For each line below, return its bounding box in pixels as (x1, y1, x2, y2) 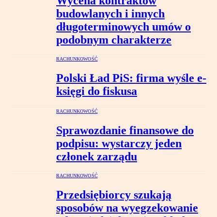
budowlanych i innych (56, 7, 165, 20)
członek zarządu (56, 150, 137, 163)
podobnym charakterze (56, 33, 171, 46)
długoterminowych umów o (56, 20, 191, 33)
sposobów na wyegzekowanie (56, 201, 198, 214)
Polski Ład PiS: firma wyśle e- (56, 72, 206, 85)
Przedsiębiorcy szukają (56, 188, 171, 201)
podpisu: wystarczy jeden (56, 137, 182, 150)
